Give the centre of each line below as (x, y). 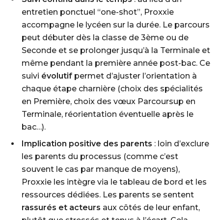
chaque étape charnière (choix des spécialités (112, 89)
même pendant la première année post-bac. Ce (116, 63)
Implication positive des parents (87, 144)
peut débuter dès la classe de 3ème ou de (105, 38)
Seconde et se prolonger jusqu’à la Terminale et (116, 50)
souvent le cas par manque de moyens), (101, 169)
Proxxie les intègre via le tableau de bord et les (114, 182)
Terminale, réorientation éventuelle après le (108, 114)
